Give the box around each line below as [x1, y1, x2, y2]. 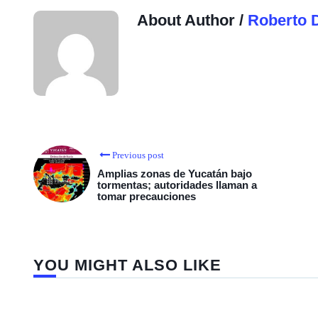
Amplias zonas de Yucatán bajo [97, 168, 252, 180]
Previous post [112, 150, 164, 160]
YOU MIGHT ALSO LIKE [33, 256, 221, 274]
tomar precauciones [97, 190, 196, 202]
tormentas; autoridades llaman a [97, 179, 257, 191]
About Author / [137, 11, 248, 29]
